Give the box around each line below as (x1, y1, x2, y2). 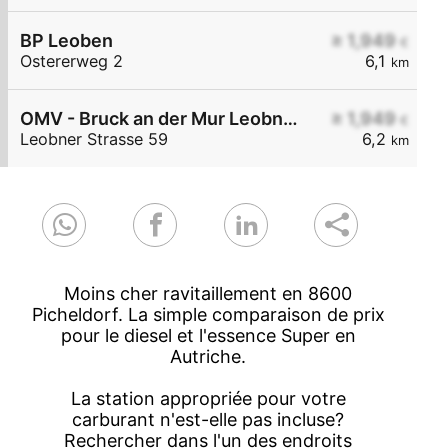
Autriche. (170, 346, 247, 368)
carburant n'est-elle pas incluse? (72, 409, 345, 431)
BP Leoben (20, 30, 113, 52)
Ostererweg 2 (20, 51, 123, 72)
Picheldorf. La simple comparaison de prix (31, 304, 385, 326)
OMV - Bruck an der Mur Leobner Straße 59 (283, 108, 298, 130)
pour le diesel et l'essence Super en (60, 325, 356, 347)
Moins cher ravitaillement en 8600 (64, 283, 353, 305)
